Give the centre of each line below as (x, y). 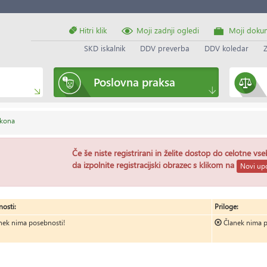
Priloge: (226, 207)
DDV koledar (226, 48)
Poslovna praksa (135, 82)
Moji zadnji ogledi (167, 30)
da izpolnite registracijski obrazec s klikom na (154, 165)
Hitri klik (91, 30)
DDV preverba (164, 48)
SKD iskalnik (104, 48)
